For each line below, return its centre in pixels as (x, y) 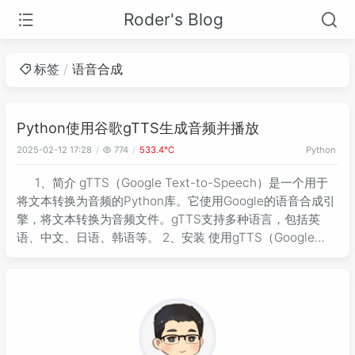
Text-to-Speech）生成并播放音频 (110, 256)
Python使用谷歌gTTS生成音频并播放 (138, 128)
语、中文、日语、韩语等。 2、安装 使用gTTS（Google (166, 238)
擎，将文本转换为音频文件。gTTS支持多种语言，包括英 (168, 219)
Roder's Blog (173, 19)
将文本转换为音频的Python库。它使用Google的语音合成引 (176, 201)
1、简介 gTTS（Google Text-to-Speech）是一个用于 (182, 183)
